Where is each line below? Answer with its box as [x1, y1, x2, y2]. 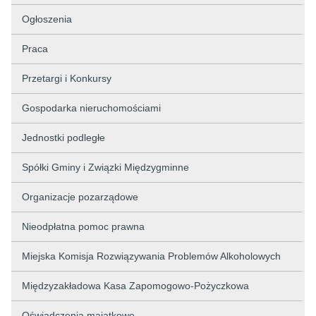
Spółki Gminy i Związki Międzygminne [22, 162, 189, 173]
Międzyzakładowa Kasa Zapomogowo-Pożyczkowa [22, 280, 249, 291]
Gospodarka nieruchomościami [22, 102, 161, 114]
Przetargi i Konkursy [22, 73, 111, 84]
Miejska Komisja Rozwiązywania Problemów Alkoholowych [22, 250, 281, 262]
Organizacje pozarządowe [22, 191, 138, 202]
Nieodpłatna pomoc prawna [22, 221, 145, 232]
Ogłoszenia [22, 13, 72, 25]
